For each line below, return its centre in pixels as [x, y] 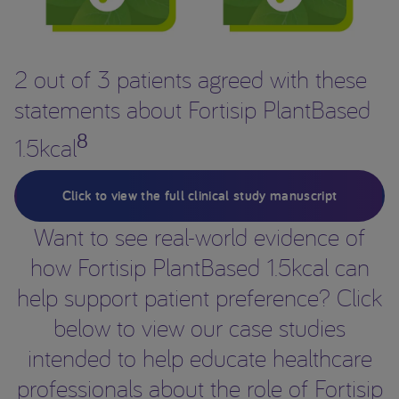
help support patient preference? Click [199, 297]
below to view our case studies [199, 328]
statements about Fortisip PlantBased [192, 110]
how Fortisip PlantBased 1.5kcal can [199, 267]
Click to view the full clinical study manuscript [199, 196]
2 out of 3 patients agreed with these [191, 79]
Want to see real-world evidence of [199, 237]
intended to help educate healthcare [199, 358]
